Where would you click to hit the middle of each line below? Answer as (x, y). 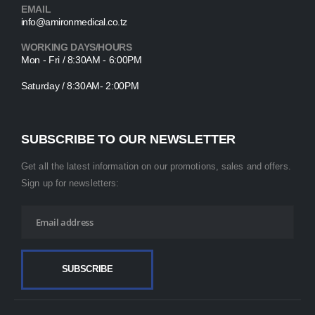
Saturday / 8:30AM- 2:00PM (80, 85)
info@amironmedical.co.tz (74, 22)
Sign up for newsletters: (70, 184)
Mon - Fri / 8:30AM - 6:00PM (82, 60)
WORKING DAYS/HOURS (77, 47)
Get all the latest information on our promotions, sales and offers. (156, 167)
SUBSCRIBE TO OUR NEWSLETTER (129, 140)
